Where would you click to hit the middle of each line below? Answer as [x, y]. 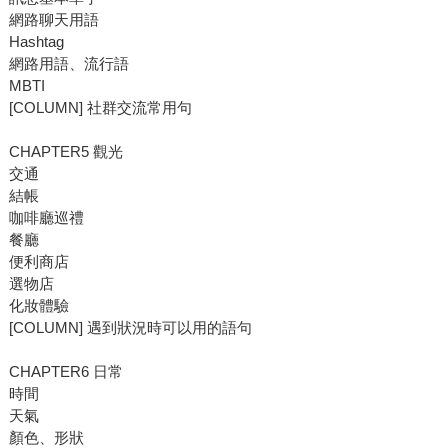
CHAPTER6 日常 [65, 372]
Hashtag [36, 42]
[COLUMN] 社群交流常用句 [100, 108]
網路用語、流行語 [68, 64]
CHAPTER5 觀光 [65, 152]
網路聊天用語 [53, 20]
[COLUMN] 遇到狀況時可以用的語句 [130, 328]
